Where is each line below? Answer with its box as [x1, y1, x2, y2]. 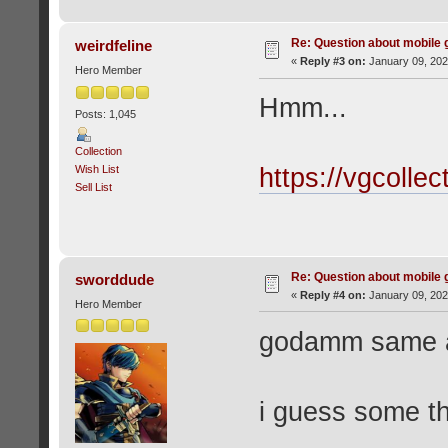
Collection [74, 144, 122, 157]
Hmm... [258, 93, 347, 124]
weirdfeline [75, 37, 153, 55]
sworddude [75, 270, 155, 288]
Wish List [74, 162, 119, 175]
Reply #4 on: [299, 288, 366, 301]
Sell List [74, 180, 112, 193]
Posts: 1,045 [74, 107, 136, 120]
